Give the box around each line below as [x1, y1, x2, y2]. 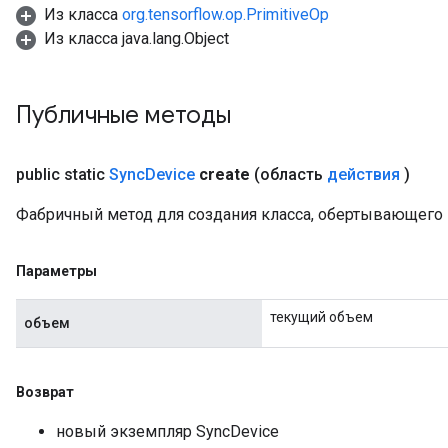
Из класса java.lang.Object [44, 29, 229, 48]
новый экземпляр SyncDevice [56, 422, 279, 441]
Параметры [16, 263, 97, 279]
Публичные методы [16, 100, 237, 130]
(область [254, 165, 327, 184]
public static [16, 165, 109, 184]
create [199, 165, 250, 184]
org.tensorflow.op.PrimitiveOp [122, 5, 329, 24]
